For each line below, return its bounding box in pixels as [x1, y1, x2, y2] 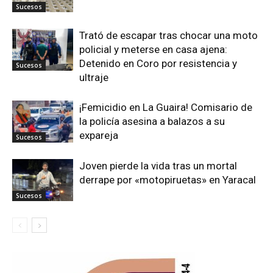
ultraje [79, 71, 108, 83]
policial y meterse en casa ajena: [79, 43, 227, 55]
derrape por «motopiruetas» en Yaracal [79, 173, 256, 186]
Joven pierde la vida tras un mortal [79, 159, 237, 172]
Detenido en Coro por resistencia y [79, 57, 237, 69]
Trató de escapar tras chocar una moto [79, 29, 258, 41]
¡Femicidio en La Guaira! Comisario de [79, 101, 252, 113]
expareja [79, 129, 118, 141]
